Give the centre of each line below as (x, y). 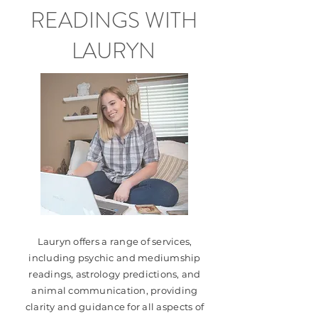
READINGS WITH (114, 20)
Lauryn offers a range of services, (115, 241)
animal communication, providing (115, 290)
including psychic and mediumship (115, 258)
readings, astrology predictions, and (115, 274)
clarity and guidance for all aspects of (115, 307)
